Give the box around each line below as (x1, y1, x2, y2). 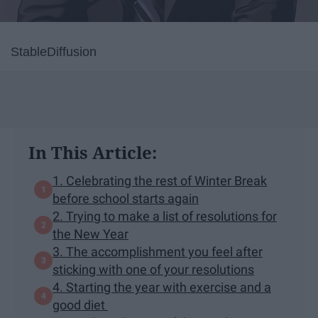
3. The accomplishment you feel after (53, 243, 263, 259)
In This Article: (28, 140, 157, 164)
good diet (53, 297, 108, 312)
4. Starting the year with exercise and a (53, 279, 271, 295)
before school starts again (53, 190, 199, 206)
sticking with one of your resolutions (53, 261, 254, 277)
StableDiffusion (11, 44, 97, 59)
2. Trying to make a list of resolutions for (53, 208, 277, 224)
